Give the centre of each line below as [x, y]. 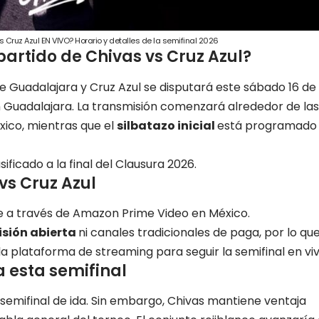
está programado [267, 125]
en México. [219, 214]
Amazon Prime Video [131, 214]
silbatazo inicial [167, 125]
